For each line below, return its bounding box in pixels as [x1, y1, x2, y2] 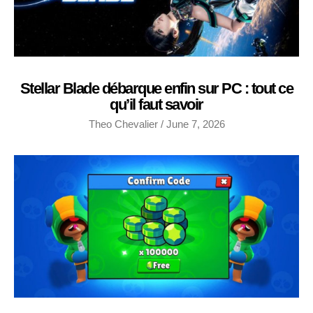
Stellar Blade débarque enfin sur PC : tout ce [20, 79, 293, 97]
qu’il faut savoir [110, 95, 203, 113]
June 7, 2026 [163, 117, 225, 130]
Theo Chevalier [88, 117, 161, 130]
